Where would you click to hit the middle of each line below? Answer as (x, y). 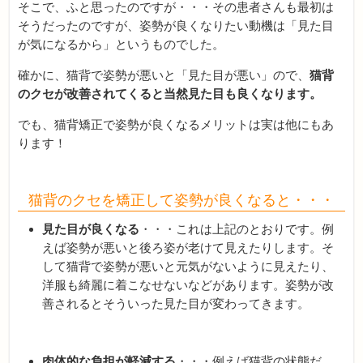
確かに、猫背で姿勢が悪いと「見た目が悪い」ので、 (164, 75)
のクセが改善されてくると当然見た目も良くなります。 (170, 93)
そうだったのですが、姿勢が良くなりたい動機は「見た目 (176, 25)
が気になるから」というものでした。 (122, 44)
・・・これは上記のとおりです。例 (237, 228)
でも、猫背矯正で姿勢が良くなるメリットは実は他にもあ (176, 124)
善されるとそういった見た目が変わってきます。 (176, 303)
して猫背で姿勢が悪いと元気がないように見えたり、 (188, 266)
